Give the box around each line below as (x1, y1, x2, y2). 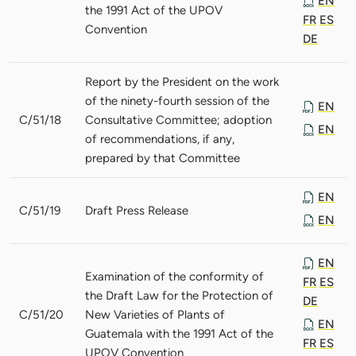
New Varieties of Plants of (85, 307, 225, 322)
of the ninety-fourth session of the (85, 93, 269, 108)
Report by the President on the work (85, 74, 279, 89)
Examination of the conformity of (85, 269, 264, 284)
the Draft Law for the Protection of (85, 288, 273, 303)
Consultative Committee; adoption (85, 112, 272, 127)
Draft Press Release (85, 203, 188, 218)
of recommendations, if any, (85, 131, 234, 146)
